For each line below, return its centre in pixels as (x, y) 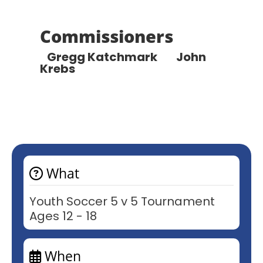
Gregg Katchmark (108, 57)
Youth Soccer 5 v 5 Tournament (122, 201)
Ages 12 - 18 (63, 216)
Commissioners (107, 36)
